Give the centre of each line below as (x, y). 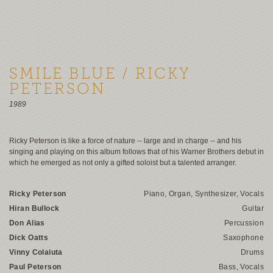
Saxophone (243, 238)
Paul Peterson (35, 267)
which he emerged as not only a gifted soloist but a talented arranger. (123, 163)
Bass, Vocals (241, 267)
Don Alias (27, 223)
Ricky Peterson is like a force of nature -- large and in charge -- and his (125, 141)
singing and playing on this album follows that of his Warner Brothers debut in (136, 152)
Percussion (244, 223)
